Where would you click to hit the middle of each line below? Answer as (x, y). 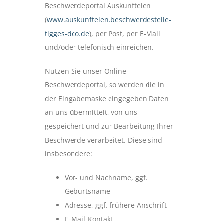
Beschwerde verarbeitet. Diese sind (104, 140)
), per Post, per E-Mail (125, 34)
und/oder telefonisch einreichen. (99, 47)
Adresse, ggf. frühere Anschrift (116, 205)
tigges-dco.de (67, 34)
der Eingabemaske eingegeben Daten (107, 99)
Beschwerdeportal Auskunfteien (98, 6)
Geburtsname (87, 191)
